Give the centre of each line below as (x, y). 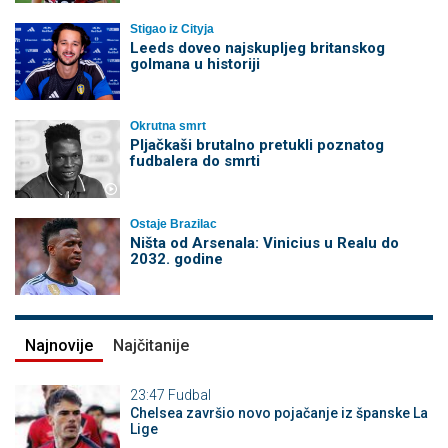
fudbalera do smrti (194, 161)
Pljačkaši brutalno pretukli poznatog (256, 145)
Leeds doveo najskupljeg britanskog (257, 47)
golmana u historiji (194, 63)
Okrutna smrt (167, 126)
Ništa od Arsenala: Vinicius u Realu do (264, 242)
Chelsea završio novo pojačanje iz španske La (278, 412)
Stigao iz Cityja (171, 28)
